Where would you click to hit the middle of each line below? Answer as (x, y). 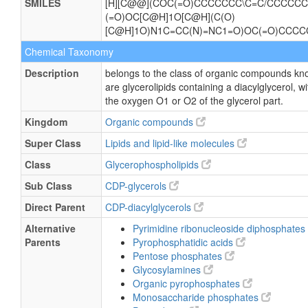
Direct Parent (55, 207)
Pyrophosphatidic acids (184, 242)
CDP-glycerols (137, 186)
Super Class (53, 143)
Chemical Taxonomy (69, 52)
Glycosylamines (168, 269)
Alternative (50, 228)
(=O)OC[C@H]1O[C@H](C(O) (170, 16)
